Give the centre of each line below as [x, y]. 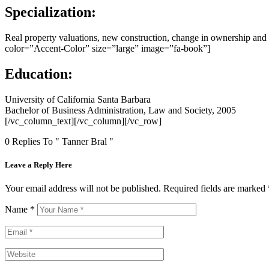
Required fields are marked [214, 189]
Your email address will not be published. [83, 189]
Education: [39, 74]
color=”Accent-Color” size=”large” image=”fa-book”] [107, 49]
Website [19, 253]
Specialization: [50, 12]
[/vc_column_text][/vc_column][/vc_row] [83, 121]
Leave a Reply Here [38, 165]
